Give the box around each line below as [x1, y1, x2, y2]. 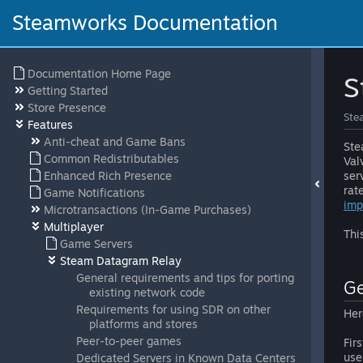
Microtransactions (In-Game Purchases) [44, 203, 251, 216]
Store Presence [28, 100, 106, 114]
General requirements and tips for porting [76, 271, 294, 284]
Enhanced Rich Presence [44, 169, 172, 182]
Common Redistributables [44, 152, 179, 165]
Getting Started [28, 83, 108, 97]
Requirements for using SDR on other [76, 302, 271, 316]
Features [28, 117, 73, 131]
